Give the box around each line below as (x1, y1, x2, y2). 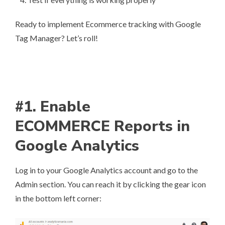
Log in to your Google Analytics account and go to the (15, 165, 198, 175)
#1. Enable (15, 96, 90, 118)
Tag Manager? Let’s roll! (15, 33, 98, 43)
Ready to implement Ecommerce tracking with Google (15, 19, 201, 29)
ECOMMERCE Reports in (15, 116, 190, 137)
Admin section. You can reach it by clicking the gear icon (15, 179, 206, 189)
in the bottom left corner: (15, 193, 101, 203)
